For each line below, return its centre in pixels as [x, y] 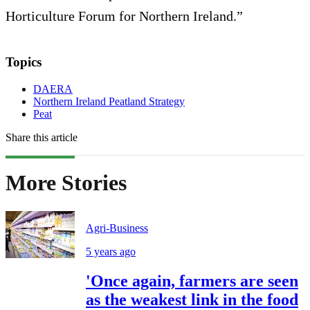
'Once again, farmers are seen [192, 281]
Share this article [42, 137]
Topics [24, 62]
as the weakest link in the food [192, 299]
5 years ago [111, 251]
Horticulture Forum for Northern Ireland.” [124, 16]
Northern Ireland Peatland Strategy [109, 101]
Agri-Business [117, 228]
